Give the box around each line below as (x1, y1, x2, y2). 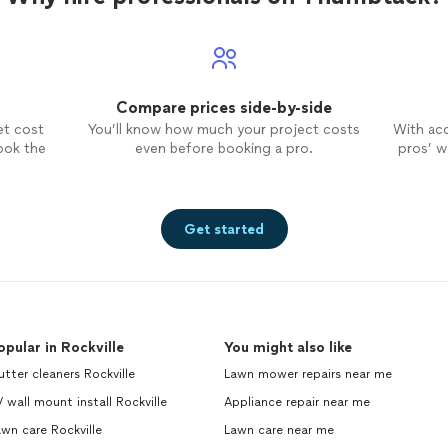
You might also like (224, 339, 352, 356)
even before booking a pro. (134, 140, 313, 157)
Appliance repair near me (224, 395, 370, 409)
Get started (184, 220, 264, 238)
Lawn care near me (224, 423, 334, 437)
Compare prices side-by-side (115, 98, 332, 117)
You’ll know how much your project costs (87, 121, 360, 138)
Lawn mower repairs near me (224, 367, 392, 381)
